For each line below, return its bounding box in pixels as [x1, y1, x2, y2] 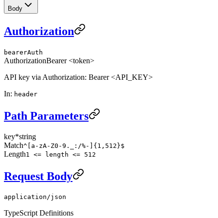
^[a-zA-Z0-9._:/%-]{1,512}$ [23, 142, 125, 149]
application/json [4, 193, 66, 201]
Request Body [4, 169, 73, 182]
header [14, 90, 37, 98]
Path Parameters [4, 109, 89, 122]
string [19, 132, 36, 141]
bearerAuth [4, 48, 43, 56]
